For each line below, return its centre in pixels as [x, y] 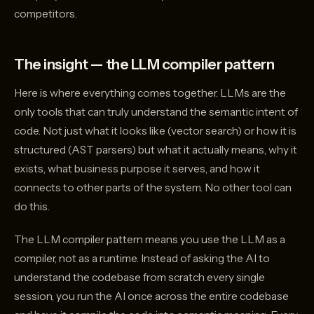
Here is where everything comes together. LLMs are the [150, 93]
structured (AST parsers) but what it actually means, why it [156, 150]
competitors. [46, 14]
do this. [32, 207]
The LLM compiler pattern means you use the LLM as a [150, 240]
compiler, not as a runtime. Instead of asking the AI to [142, 259]
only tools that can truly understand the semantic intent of [156, 112]
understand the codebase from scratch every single [139, 278]
